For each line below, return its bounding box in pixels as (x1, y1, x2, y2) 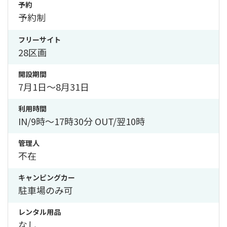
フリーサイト (18, 34, 61, 45)
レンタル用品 (18, 207, 61, 217)
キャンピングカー (18, 172, 75, 183)
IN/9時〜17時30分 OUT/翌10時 (18, 114, 145, 128)
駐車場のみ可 (18, 183, 73, 197)
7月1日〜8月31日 (18, 80, 89, 93)
